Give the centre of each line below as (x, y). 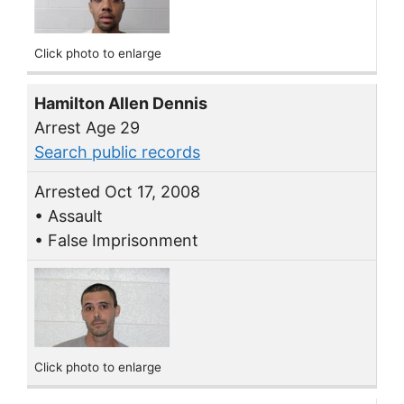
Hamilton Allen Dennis (121, 104)
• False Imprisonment (116, 241)
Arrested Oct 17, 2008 (117, 192)
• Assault (69, 216)
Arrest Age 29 (87, 128)
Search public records (117, 152)
